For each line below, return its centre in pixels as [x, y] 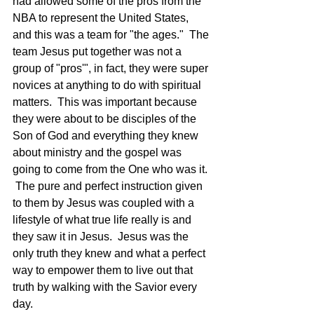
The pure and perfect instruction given [109, 186]
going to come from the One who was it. [111, 169]
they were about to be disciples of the [106, 119]
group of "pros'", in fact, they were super [112, 68]
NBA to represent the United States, [102, 18]
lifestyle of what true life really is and [103, 220]
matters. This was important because [106, 102]
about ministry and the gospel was [98, 152]
